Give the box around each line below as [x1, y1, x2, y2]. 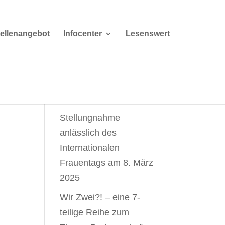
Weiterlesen [60, 94, 110, 106]
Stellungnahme [60, 113, 121, 123]
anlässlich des [60, 128, 117, 138]
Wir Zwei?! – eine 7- [60, 192, 141, 202]
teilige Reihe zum [60, 207, 130, 217]
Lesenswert [126, 29, 170, 38]
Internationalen [60, 143, 120, 153]
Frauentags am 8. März [60, 158, 154, 168]
